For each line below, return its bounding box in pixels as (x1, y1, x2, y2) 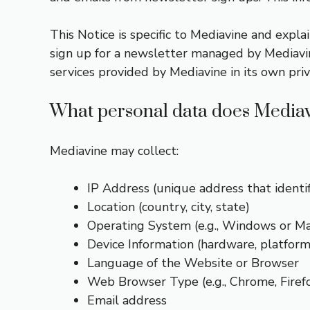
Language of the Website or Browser (87, 255, 299, 271)
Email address (87, 292, 167, 309)
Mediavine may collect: (50, 143, 179, 159)
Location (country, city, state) (87, 199, 250, 215)
